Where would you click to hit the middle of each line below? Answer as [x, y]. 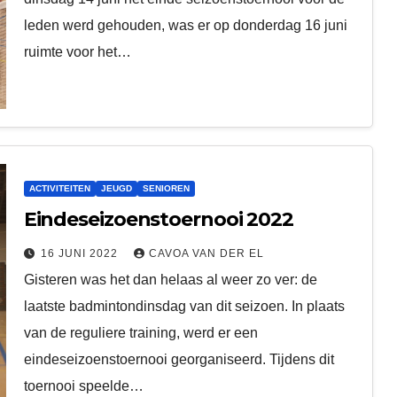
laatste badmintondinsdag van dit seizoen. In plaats [184, 306]
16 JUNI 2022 [81, 253]
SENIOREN [166, 188]
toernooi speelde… [83, 385]
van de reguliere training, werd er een [140, 332]
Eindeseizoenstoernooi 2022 [159, 219]
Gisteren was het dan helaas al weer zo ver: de [170, 279]
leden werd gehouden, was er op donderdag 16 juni [185, 25]
